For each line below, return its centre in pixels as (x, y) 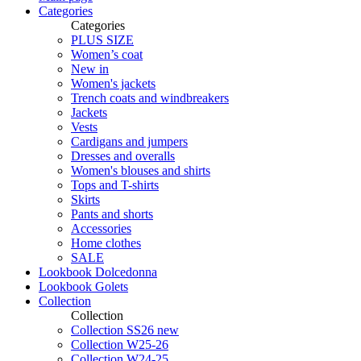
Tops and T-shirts (115, 185)
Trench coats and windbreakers (150, 98)
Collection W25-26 (120, 344)
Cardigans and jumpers (129, 141)
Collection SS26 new (125, 330)
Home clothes (106, 243)
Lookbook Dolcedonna (98, 272)
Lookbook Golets (83, 286)
